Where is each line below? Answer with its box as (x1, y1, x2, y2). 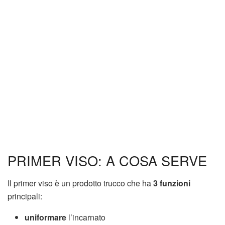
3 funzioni (153, 177, 190, 189)
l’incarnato (66, 211, 106, 223)
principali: (8, 190, 42, 202)
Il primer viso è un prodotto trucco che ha (8, 177, 153, 189)
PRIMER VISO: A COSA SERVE (8, 151, 207, 171)
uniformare (25, 211, 67, 223)
